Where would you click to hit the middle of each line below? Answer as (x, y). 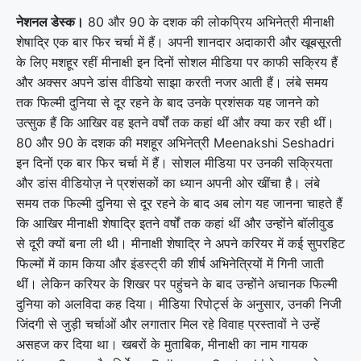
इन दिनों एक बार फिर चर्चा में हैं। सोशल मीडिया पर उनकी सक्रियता (174, 162)
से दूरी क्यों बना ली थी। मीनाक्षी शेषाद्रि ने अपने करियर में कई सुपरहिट (180, 243)
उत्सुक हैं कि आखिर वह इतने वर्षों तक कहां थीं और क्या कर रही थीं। (175, 122)
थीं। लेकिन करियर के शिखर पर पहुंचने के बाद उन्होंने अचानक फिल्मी (177, 283)
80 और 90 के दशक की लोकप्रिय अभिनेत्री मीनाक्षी (209, 21)
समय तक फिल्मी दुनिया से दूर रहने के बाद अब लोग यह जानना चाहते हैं (179, 203)
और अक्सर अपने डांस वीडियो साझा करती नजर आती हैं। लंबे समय (172, 82)
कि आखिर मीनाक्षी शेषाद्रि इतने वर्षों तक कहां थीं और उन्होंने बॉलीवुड (175, 223)
